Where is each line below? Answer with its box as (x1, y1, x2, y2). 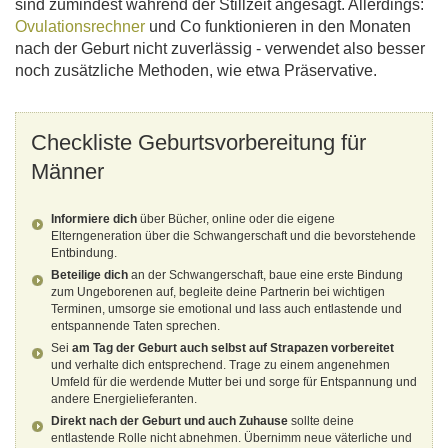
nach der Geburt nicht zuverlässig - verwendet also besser (15, 40, 425, 58)
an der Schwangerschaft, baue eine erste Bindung (128, 268, 403, 283)
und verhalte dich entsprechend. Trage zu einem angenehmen (51, 358, 390, 373)
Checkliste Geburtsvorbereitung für (31, 130, 366, 156)
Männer (31, 159, 104, 185)
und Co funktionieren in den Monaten (145, 18, 411, 36)
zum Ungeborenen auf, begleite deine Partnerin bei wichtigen (51, 285, 385, 300)
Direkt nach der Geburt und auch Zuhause (51, 414, 288, 429)
